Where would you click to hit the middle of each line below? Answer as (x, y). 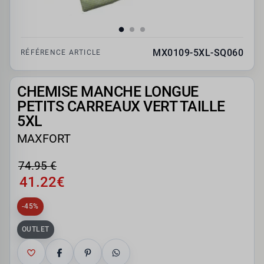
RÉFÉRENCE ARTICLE (61, 53)
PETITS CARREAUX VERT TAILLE (121, 107)
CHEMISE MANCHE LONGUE (108, 92)
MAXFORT (44, 139)
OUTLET (36, 230)
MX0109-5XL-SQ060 (198, 53)
